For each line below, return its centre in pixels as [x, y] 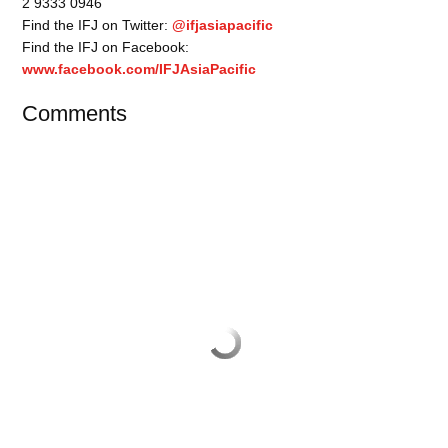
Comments [75, 113]
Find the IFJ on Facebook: [106, 46]
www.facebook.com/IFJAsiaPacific [139, 68]
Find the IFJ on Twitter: [97, 24]
